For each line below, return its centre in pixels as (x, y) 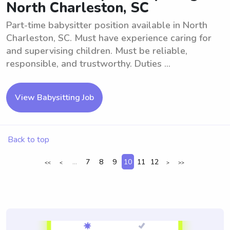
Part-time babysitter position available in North (107, 25)
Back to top (28, 140)
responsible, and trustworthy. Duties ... (88, 64)
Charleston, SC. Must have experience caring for (109, 38)
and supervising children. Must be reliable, (97, 51)
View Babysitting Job (54, 98)
